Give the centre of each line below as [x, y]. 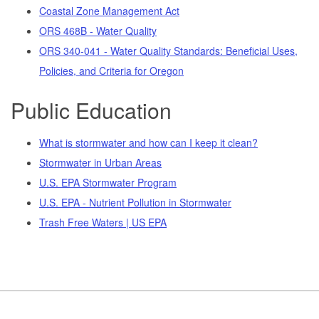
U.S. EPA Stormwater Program [108, 182]
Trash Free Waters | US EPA [103, 222]
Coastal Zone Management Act [109, 10]
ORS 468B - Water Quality [98, 30]
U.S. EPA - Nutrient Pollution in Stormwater [135, 202]
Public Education [91, 110]
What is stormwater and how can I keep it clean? [148, 142]
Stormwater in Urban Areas [100, 162]
